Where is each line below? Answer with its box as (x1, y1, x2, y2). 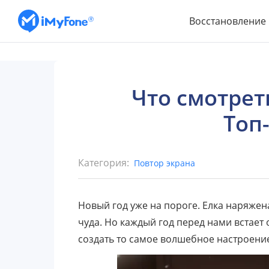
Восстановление (189, 14, 266, 28)
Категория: (78, 156, 129, 169)
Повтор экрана (134, 157, 195, 169)
